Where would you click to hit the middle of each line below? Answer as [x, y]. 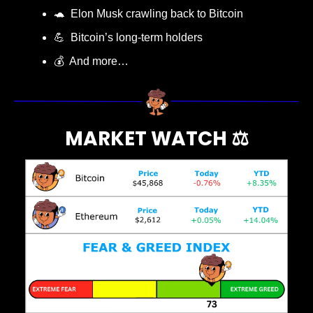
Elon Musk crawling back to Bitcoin [154, 13]
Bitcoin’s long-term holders [134, 37]
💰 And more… [91, 61]
